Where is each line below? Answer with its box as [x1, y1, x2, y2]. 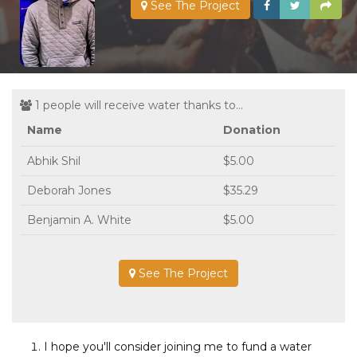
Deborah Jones [27, 182, 111, 198]
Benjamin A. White [27, 212, 131, 227]
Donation [223, 122, 280, 137]
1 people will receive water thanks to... [32, 97, 243, 112]
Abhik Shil [27, 153, 80, 168]
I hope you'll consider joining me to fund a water [44, 339, 312, 354]
